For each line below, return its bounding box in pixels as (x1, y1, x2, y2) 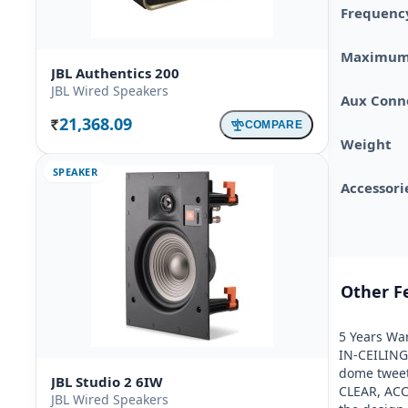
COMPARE (244, 118, 302, 131)
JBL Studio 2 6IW (51, 372, 163, 391)
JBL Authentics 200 (51, 64, 179, 82)
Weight (341, 135, 392, 153)
